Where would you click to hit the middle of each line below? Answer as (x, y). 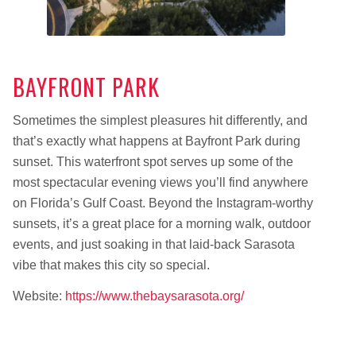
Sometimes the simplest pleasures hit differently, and (160, 120)
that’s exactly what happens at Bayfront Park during (156, 141)
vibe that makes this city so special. (111, 265)
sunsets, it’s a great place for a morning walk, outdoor (161, 223)
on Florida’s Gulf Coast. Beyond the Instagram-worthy (163, 203)
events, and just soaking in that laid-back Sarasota (153, 244)
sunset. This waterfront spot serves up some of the (153, 161)
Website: (39, 296)
